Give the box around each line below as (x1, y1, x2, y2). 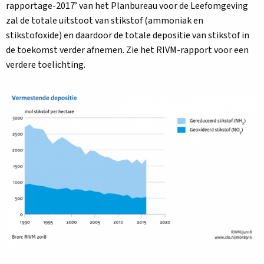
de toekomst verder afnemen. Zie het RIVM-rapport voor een (6, 44, 249, 57)
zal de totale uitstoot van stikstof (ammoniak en (6, 14, 203, 27)
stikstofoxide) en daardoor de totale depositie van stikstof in (6, 29, 249, 42)
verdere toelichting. (6, 58, 85, 71)
